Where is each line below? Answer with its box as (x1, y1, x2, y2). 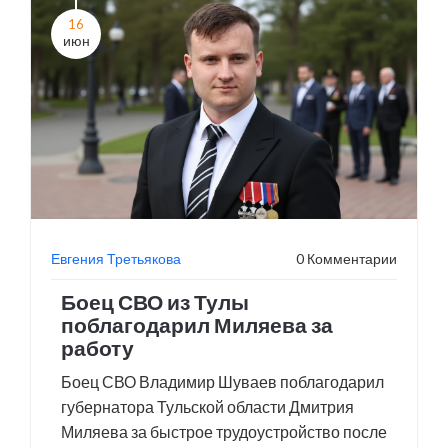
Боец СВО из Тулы (61, 289, 249, 314)
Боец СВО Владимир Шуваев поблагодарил (61, 372, 384, 391)
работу (61, 335, 134, 360)
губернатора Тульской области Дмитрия (61, 397, 354, 416)
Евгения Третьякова (51, 250, 181, 267)
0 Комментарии (296, 250, 397, 267)
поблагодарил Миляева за (61, 312, 333, 337)
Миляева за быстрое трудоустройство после (61, 422, 387, 441)
